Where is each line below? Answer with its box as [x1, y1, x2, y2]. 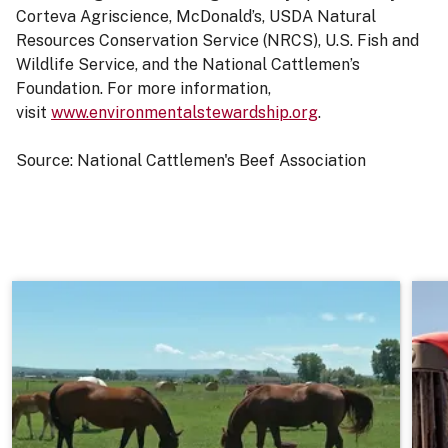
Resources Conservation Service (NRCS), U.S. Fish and [16, 31, 419, 51]
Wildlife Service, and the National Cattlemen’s [16, 55, 360, 75]
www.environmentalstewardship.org [51, 103, 318, 123]
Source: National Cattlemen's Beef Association [16, 151, 366, 171]
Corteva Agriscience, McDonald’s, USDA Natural [16, 7, 376, 27]
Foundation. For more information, [16, 79, 271, 99]
